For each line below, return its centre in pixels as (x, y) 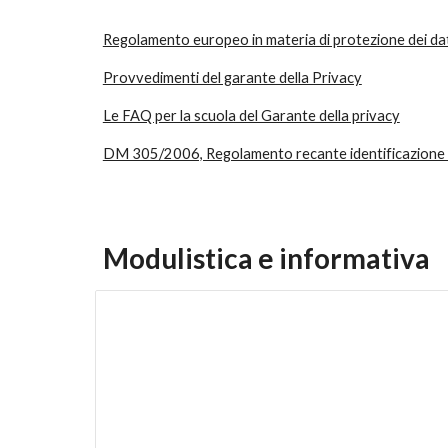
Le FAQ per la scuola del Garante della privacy (251, 115)
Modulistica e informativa (266, 258)
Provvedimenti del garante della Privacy (232, 77)
